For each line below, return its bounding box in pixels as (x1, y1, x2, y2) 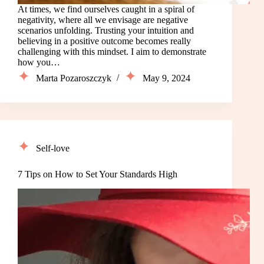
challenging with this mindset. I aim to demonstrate (18, 47, 206, 57)
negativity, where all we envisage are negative (18, 15, 188, 25)
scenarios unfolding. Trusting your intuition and (18, 25, 194, 36)
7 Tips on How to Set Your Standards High (18, 169, 177, 180)
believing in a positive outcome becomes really (18, 36, 191, 47)
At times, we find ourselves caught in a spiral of (18, 4, 194, 15)
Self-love (36, 143, 70, 154)
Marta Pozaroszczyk (36, 73, 111, 84)
